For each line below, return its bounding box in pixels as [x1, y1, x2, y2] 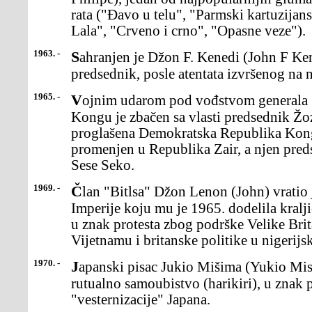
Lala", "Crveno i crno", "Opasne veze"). [71, 23, 306, 38]
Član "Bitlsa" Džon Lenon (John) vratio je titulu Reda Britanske [71, 182, 82, 200]
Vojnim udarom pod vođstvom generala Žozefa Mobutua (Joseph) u [71, 91, 82, 109]
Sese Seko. [71, 157, 134, 173]
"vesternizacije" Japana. [71, 292, 210, 307]
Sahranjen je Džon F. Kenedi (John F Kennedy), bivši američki [71, 48, 79, 65]
